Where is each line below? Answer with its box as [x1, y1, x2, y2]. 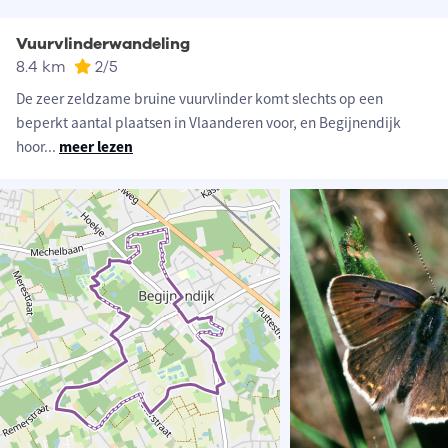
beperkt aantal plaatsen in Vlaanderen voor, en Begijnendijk [16, 113, 401, 133]
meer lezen [59, 137, 133, 157]
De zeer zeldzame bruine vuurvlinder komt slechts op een [16, 89, 383, 109]
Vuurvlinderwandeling [16, 33, 190, 56]
